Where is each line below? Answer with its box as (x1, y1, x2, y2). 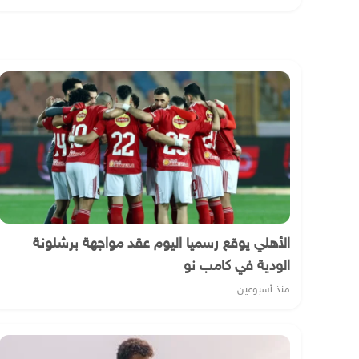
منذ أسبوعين (237, 284, 290, 297)
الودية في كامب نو (184, 258, 290, 276)
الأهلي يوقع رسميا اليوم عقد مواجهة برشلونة (33, 236, 290, 254)
